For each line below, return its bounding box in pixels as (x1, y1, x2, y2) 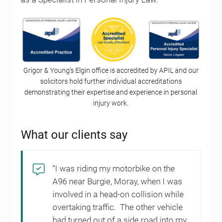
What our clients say (20, 127, 127, 142)
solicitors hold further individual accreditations (40, 77, 182, 86)
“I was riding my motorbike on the (52, 164, 175, 173)
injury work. (93, 99, 129, 108)
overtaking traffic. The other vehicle (52, 202, 183, 212)
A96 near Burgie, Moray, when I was (52, 176, 182, 186)
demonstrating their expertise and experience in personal (24, 88, 198, 97)
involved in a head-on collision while (52, 189, 184, 199)
